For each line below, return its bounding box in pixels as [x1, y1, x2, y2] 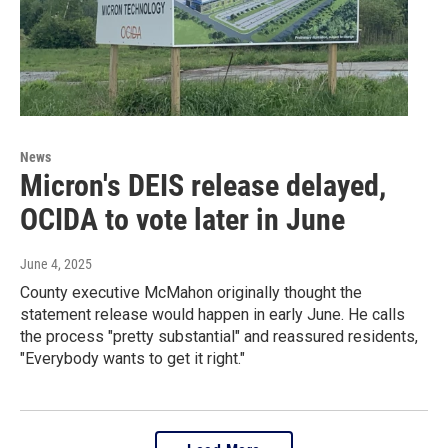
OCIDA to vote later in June [20, 201, 345, 237]
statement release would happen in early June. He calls [20, 304, 405, 324]
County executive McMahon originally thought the [20, 282, 362, 302]
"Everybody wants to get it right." [20, 348, 245, 368]
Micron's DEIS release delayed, [20, 167, 386, 203]
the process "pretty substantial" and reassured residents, [20, 326, 418, 346]
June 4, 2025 [20, 255, 92, 272]
